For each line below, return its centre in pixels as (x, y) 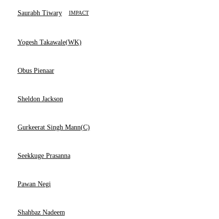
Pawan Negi (34, 184)
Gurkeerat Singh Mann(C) (54, 127)
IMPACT (79, 13)
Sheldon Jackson (40, 99)
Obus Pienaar (36, 71)
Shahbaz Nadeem (41, 212)
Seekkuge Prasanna (44, 156)
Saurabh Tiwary (40, 13)
